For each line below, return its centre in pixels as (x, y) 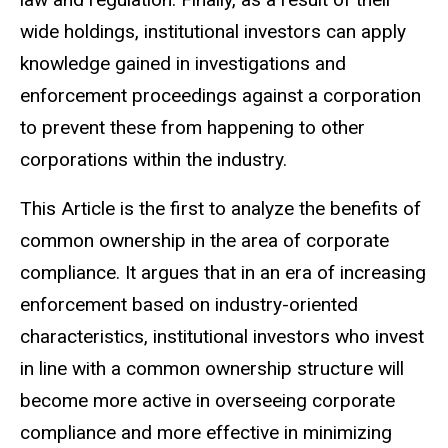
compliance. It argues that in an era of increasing (223, 272)
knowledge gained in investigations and (183, 63)
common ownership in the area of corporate (204, 240)
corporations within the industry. (153, 159)
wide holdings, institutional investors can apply (213, 31)
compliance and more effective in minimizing (206, 432)
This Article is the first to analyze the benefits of (220, 208)
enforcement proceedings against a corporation (220, 95)
